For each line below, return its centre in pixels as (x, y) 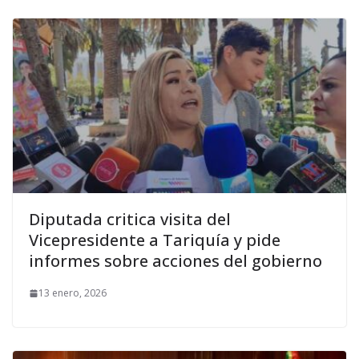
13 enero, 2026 (73, 293)
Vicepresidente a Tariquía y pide (155, 240)
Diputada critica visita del (130, 220)
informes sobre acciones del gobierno (175, 261)
